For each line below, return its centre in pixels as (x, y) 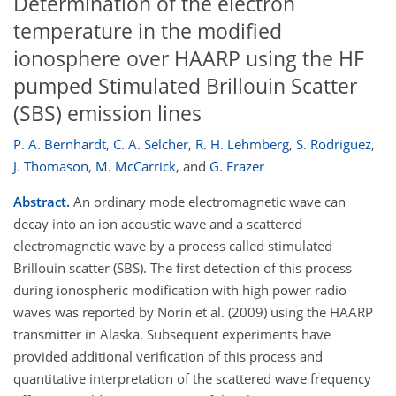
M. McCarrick (136, 167)
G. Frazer (237, 167)
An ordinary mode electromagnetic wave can (208, 202)
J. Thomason (51, 167)
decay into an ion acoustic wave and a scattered (158, 224)
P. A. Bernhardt (60, 145)
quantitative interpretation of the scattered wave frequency (192, 379)
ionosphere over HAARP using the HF (189, 58)
